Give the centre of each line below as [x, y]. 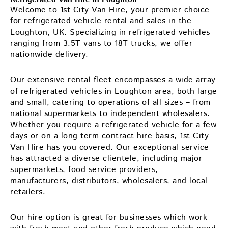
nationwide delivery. [49, 54]
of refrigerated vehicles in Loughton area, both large [114, 91]
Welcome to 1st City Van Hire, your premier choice [110, 10]
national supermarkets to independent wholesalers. [110, 113]
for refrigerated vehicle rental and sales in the [101, 21]
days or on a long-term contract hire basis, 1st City [109, 136]
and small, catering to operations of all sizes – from [110, 102]
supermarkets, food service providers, [84, 169]
